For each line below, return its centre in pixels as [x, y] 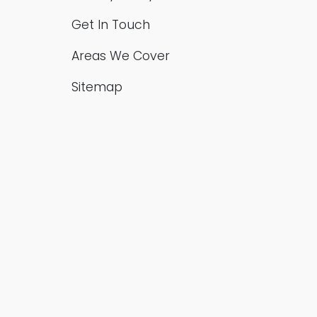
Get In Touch [111, 25]
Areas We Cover [121, 56]
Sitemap [97, 87]
